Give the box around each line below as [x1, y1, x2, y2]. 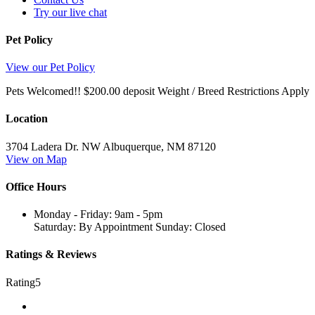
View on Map [6, 153, 67, 165]
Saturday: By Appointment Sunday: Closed [34, 221, 226, 233]
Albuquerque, [103, 140, 164, 153]
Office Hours [6, 180, 66, 193]
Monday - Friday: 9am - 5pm [34, 208, 162, 221]
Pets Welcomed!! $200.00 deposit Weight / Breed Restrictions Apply [6, 85, 309, 98]
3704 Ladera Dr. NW [6, 140, 101, 153]
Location [6, 112, 48, 125]
